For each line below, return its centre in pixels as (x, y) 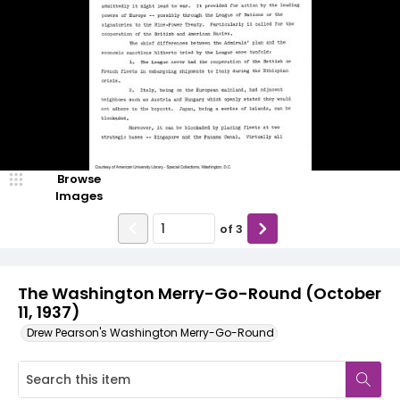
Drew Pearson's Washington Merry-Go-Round (150, 333)
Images (79, 196)
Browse (79, 179)
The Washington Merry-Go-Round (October (200, 293)
